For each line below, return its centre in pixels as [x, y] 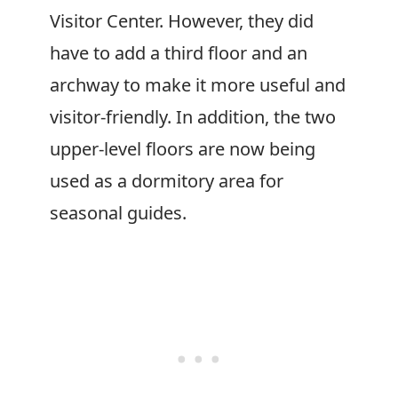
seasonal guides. [118, 213]
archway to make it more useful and [198, 85]
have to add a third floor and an [179, 53]
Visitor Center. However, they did [182, 21]
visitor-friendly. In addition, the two [193, 117]
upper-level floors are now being [183, 149]
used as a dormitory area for [167, 181]
